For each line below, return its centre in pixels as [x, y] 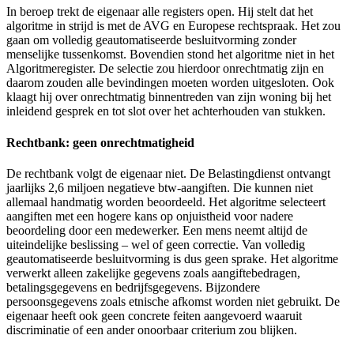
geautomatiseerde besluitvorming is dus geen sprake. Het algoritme [172, 258]
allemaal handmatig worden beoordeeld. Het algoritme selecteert [166, 201]
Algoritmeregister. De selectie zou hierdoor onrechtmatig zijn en [165, 69]
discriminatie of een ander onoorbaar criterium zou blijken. [152, 330]
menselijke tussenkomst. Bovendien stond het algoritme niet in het [170, 55]
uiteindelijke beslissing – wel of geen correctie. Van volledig [156, 244]
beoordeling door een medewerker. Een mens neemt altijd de [157, 230]
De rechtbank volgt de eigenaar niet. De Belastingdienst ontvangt [168, 173]
